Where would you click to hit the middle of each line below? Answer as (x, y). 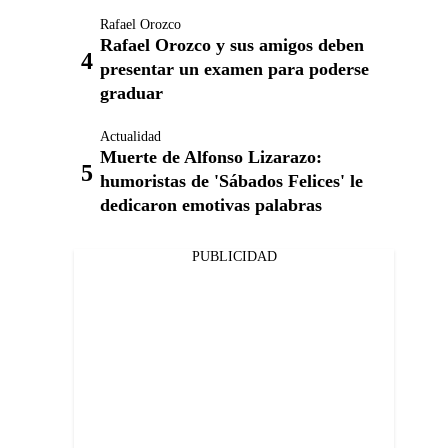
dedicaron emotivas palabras (211, 205)
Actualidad (130, 136)
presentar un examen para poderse (234, 69)
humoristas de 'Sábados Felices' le (231, 181)
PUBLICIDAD (234, 256)
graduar (131, 93)
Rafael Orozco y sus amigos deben (232, 45)
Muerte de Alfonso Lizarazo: (211, 157)
